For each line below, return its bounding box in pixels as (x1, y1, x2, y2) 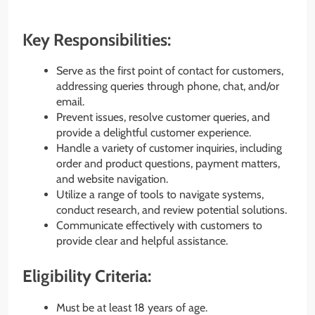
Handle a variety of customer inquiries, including (56, 141, 282, 155)
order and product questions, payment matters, (56, 157, 280, 171)
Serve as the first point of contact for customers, (56, 64, 283, 78)
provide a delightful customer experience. (56, 126, 251, 140)
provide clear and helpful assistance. (56, 234, 228, 248)
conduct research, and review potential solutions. (56, 203, 287, 217)
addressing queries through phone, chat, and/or (56, 79, 279, 94)
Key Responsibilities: (22, 29, 171, 50)
